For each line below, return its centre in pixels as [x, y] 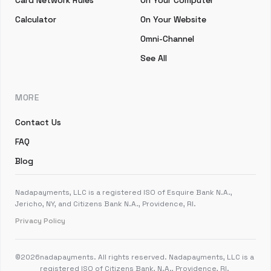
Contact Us [38, 122]
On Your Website [173, 19]
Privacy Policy [40, 221]
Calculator [36, 19]
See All [154, 58]
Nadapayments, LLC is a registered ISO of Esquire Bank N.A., [124, 192]
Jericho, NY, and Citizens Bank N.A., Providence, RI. [106, 204]
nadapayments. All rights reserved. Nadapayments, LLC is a [147, 257]
